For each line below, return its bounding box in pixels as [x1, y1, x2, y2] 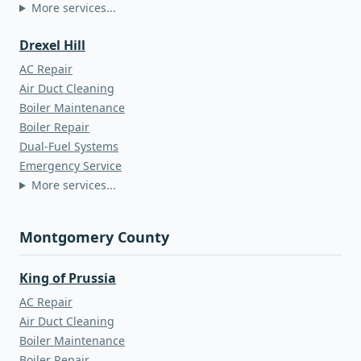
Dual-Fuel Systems [19, 139, 118, 154]
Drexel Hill [19, 36, 85, 54]
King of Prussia [19, 269, 116, 287]
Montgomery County [19, 227, 169, 247]
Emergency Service [19, 158, 122, 173]
